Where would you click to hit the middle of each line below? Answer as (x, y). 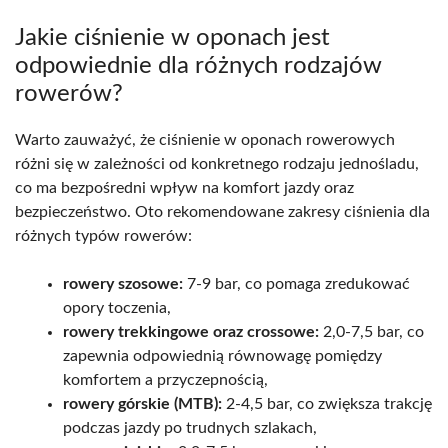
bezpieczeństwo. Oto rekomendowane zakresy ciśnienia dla (222, 211)
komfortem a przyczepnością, (165, 379)
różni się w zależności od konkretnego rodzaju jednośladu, (217, 163)
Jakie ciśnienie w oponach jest (172, 37)
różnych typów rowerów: (103, 235)
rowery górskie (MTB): (142, 403)
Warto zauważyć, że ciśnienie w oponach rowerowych (205, 139)
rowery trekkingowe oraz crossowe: (191, 331)
